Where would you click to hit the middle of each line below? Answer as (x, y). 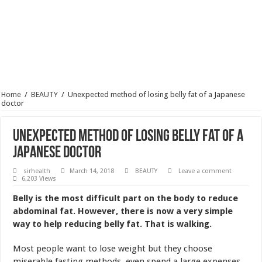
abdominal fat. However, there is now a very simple (123, 122)
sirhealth (37, 82)
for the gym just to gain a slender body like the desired (123, 185)
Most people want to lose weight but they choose (113, 159)
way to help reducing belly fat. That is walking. (113, 135)
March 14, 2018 (92, 82)
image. (27, 198)
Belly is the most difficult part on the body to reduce (126, 109)
